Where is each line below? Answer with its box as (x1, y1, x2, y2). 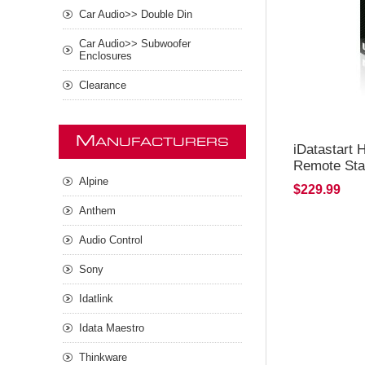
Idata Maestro (79, 322, 144, 335)
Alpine (79, 175, 108, 188)
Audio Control (79, 234, 143, 247)
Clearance (79, 79, 126, 92)
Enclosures (79, 50, 132, 63)
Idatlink (79, 292, 113, 306)
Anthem (79, 204, 116, 218)
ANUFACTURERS (95, 137, 229, 149)
